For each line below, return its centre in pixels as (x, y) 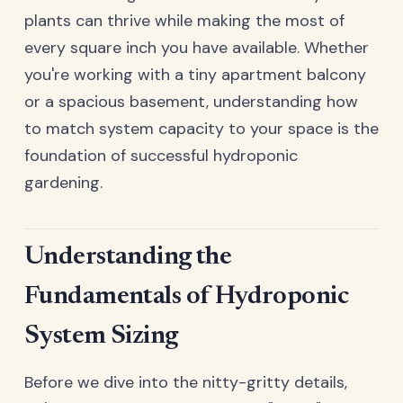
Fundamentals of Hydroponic (187, 297)
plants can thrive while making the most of (184, 20)
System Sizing (101, 336)
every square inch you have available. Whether (197, 47)
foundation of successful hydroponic (161, 155)
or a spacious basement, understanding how (191, 101)
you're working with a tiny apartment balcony (195, 74)
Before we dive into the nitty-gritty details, (186, 383)
